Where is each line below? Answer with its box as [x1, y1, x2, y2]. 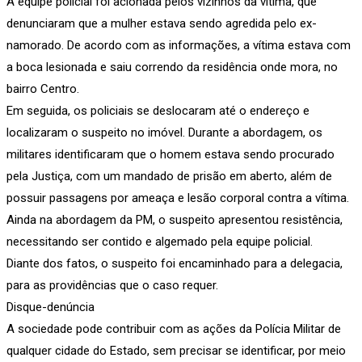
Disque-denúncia [6, 299, 95, 314]
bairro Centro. [6, 81, 79, 96]
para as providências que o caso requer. [6, 277, 218, 293]
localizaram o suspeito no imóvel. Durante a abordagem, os [6, 124, 322, 140]
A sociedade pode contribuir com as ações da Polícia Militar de [6, 321, 341, 336]
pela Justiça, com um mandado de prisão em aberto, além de [6, 168, 332, 183]
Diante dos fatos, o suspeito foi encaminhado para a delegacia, [6, 255, 343, 271]
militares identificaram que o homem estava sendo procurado [6, 146, 335, 162]
